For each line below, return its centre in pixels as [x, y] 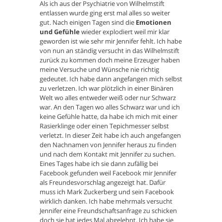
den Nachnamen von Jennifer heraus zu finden [108, 145]
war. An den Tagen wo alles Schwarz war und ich [110, 107]
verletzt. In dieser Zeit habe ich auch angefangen [110, 136]
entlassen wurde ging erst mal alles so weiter [105, 13]
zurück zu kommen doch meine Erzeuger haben [110, 60]
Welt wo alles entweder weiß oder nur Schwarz [108, 98]
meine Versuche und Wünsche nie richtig [99, 70]
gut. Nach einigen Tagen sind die [88, 23]
